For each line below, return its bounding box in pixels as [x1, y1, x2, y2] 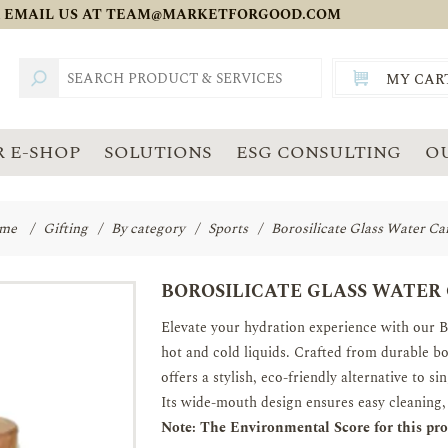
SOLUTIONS [104, 139, 212, 166]
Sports [207, 218, 248, 239]
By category [110, 218, 185, 239]
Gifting [42, 218, 88, 239]
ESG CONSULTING [236, 139, 401, 166]
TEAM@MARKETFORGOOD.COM [106, 4, 341, 25]
